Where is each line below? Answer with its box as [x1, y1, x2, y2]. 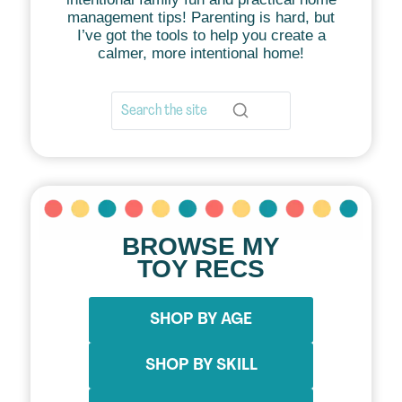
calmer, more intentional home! [98, 44, 304, 62]
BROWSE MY [122, 232, 280, 261]
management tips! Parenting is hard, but [67, 8, 335, 26]
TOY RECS [137, 255, 265, 284]
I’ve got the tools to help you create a [76, 26, 326, 44]
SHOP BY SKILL [144, 357, 258, 375]
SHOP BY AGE [150, 311, 252, 329]
